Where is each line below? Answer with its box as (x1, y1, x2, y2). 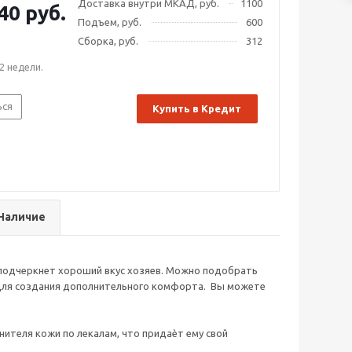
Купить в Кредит (152, 103, 241, 114)
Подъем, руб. (78, 16, 141, 27)
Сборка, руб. (78, 35, 138, 46)
